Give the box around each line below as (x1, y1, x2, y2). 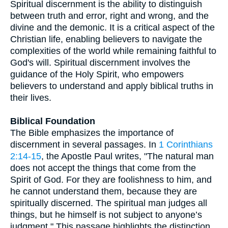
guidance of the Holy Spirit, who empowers (10, 69, 184, 79)
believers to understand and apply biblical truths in (10, 81, 213, 91)
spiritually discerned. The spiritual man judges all (10, 198, 207, 208)
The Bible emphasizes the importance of (10, 128, 174, 138)
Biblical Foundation (10, 116, 95, 126)
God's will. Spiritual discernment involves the (10, 58, 190, 68)
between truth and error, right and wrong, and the (10, 11, 209, 21)
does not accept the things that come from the (10, 163, 196, 173)
